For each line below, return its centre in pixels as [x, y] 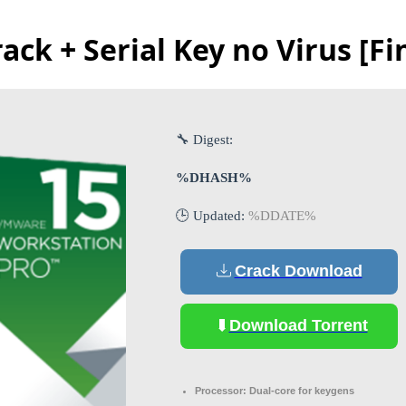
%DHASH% [214, 177]
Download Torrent [298, 326]
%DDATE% [282, 215]
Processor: [221, 390]
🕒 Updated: [212, 215]
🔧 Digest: [204, 139]
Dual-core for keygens [300, 390]
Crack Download [298, 271]
